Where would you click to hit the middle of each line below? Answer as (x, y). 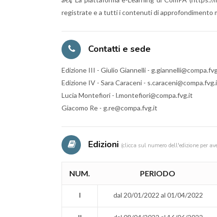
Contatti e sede (118, 49)
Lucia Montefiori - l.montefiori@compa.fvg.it (127, 95)
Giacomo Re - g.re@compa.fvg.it (109, 108)
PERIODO (158, 173)
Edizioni (103, 144)
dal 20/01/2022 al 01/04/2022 (158, 195)
